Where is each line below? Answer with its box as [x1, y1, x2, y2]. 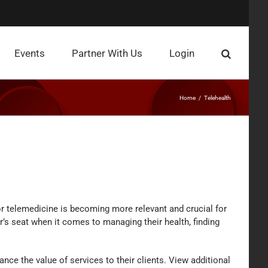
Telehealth [204, 94, 231, 101]
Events [14, 47, 45, 59]
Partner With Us [72, 47, 142, 59]
